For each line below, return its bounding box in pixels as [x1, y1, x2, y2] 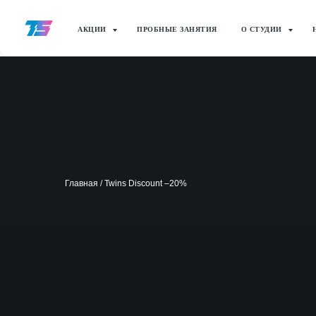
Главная [65, 178, 98, 188]
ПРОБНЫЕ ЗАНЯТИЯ [137, 25, 217, 33]
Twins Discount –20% [104, 178, 187, 188]
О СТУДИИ [241, 25, 284, 33]
